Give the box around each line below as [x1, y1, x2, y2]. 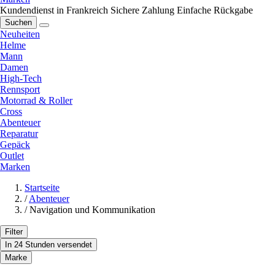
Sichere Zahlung [110, 4, 174, 15]
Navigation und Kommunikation [29, 204, 155, 215]
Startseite [25, 182, 60, 193]
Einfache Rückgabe [177, 4, 253, 15]
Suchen [5, 17, 32, 27]
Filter [5, 227, 23, 236]
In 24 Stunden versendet [5, 239, 92, 249]
